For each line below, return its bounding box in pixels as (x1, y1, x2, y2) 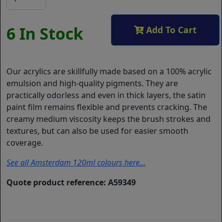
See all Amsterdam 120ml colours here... (6, 157, 146, 168)
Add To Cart (144, 24, 197, 36)
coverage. (6, 137, 43, 149)
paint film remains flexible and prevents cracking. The (6, 102, 207, 113)
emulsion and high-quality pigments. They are (6, 78, 178, 89)
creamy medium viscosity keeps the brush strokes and (6, 113, 211, 125)
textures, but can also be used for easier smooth (6, 125, 188, 137)
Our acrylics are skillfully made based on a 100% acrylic (6, 66, 212, 77)
